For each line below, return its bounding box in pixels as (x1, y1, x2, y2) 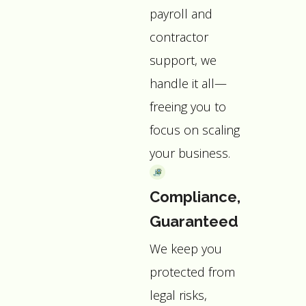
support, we (150, 51, 217, 68)
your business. (150, 144, 231, 161)
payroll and (150, 5, 213, 22)
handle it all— (150, 74, 227, 92)
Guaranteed (150, 212, 239, 230)
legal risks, (150, 287, 208, 303)
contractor (150, 28, 209, 45)
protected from (150, 264, 236, 280)
